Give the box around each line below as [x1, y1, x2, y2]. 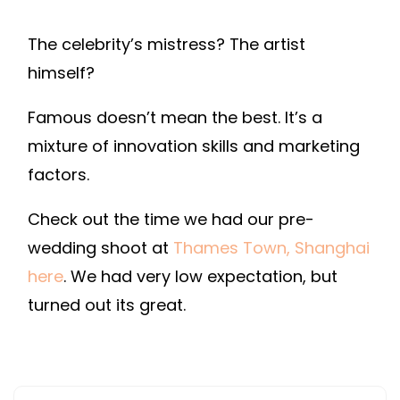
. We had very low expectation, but [63, 265, 337, 288]
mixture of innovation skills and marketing [28, 135, 360, 158]
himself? [28, 62, 95, 85]
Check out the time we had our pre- [28, 208, 314, 231]
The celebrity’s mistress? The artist [28, 33, 305, 56]
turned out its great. [28, 294, 186, 317]
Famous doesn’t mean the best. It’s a [28, 106, 322, 129]
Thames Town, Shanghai [173, 237, 370, 260]
